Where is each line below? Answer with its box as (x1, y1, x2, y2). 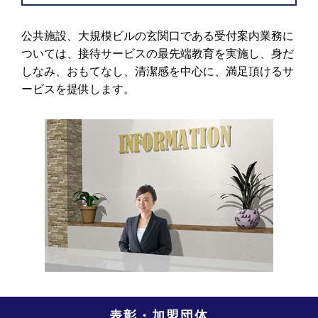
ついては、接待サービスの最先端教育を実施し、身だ (21, 48, 295, 60)
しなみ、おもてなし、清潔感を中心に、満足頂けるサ (21, 65, 295, 78)
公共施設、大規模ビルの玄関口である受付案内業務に (21, 30, 295, 43)
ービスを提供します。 (21, 83, 136, 96)
